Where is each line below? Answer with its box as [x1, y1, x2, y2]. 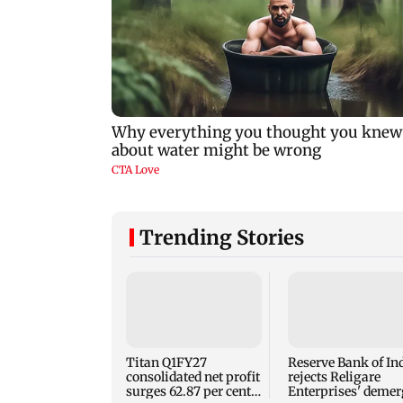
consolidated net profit [126, 369, 260, 386]
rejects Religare [287, 369, 381, 386]
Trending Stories [139, 225, 304, 251]
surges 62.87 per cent [126, 383, 251, 400]
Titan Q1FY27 [126, 354, 207, 372]
